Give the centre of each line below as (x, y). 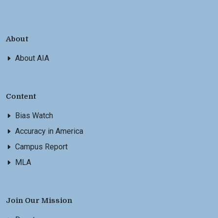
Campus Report (41, 147)
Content (21, 97)
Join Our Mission (39, 201)
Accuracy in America (49, 131)
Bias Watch (34, 116)
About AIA (32, 58)
